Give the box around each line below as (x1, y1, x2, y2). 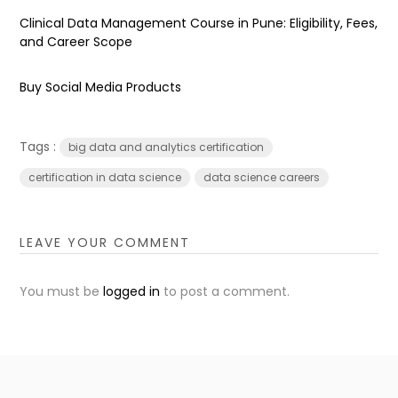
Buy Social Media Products (20, 77, 182, 96)
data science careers (203, 169, 321, 185)
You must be (20, 282, 104, 300)
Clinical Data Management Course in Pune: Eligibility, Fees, (20, 13, 378, 32)
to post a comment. (160, 282, 291, 300)
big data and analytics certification (68, 139, 265, 155)
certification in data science (28, 169, 182, 185)
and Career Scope (20, 32, 133, 51)
